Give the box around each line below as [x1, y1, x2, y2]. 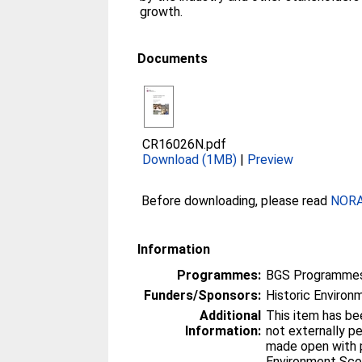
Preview [247, 152, 294, 167]
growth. [140, 4, 183, 19]
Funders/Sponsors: [144, 288, 262, 303]
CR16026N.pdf [142, 137, 227, 152]
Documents [137, 51, 208, 66]
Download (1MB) [142, 152, 238, 167]
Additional [200, 308, 262, 323]
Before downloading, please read [141, 193, 331, 208]
